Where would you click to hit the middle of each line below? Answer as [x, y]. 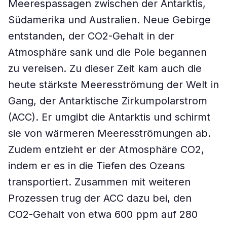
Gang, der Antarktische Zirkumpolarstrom [108, 101]
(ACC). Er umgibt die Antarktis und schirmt [109, 117]
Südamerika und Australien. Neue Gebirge [109, 20]
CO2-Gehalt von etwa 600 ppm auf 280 [103, 214]
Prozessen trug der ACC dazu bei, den [100, 198]
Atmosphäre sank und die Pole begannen [107, 52]
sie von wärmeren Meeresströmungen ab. [109, 133]
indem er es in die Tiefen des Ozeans [97, 166]
